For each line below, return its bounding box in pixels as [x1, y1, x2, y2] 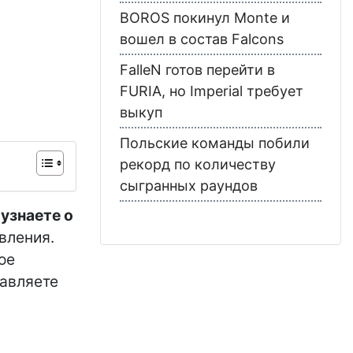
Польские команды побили [120, 134, 310, 151]
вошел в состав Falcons [120, 30, 284, 47]
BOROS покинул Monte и [120, 9, 290, 26]
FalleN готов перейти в [120, 61, 275, 78]
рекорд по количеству [120, 155, 276, 173]
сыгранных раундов [120, 176, 258, 194]
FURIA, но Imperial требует [120, 82, 303, 99]
